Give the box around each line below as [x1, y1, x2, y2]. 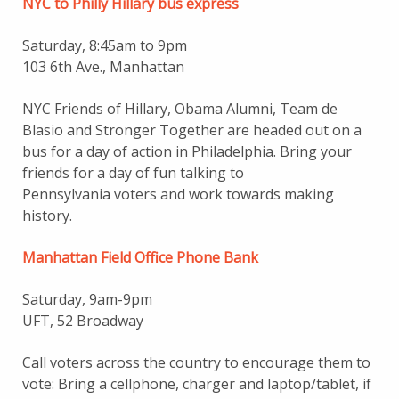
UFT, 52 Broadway [22, 311, 143, 330]
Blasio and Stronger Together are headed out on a [22, 120, 362, 140]
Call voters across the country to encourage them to [22, 353, 370, 372]
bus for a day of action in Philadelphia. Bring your [22, 142, 352, 161]
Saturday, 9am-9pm [22, 289, 152, 309]
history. [22, 206, 72, 225]
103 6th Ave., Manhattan [22, 57, 184, 77]
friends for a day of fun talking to [22, 163, 244, 183]
